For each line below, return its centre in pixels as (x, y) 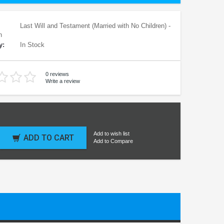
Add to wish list (111, 134)
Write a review (63, 81)
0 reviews (57, 74)
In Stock (31, 44)
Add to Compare (113, 141)
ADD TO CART (49, 137)
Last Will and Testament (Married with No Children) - (94, 25)
